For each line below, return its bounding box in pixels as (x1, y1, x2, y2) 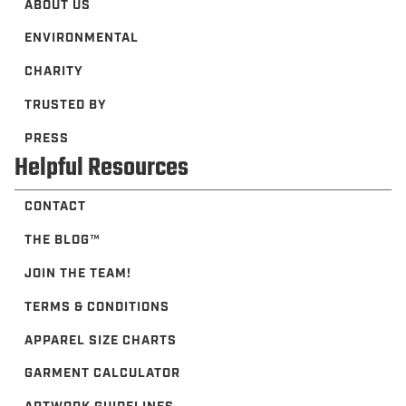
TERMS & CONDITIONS (24, 298, 170, 315)
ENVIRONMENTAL (24, 30, 140, 47)
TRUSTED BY (24, 96, 108, 113)
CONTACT (24, 198, 87, 216)
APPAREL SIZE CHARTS (24, 332, 178, 349)
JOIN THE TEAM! (24, 265, 132, 282)
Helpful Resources (14, 150, 188, 188)
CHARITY (24, 63, 84, 81)
